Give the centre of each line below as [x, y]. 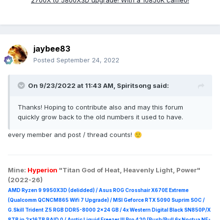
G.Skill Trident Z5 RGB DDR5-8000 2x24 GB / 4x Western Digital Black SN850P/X [109, 210]
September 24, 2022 [88, 60]
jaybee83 [52, 49]
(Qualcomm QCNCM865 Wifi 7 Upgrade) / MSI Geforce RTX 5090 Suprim [99, 200]
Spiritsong [134, 86]
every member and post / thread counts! [71, 135]
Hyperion [42, 170]
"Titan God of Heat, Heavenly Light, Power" [130, 170]
